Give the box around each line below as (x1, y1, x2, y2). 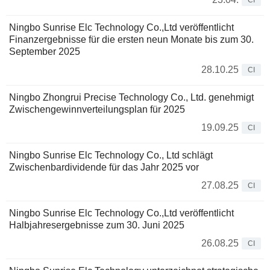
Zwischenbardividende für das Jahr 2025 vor (9, 162, 199, 173)
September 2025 (9, 46, 80, 57)
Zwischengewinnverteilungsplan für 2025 (9, 104, 185, 115)
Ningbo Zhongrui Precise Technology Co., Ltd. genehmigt (9, 92, 254, 103)
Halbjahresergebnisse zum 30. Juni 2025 (9, 220, 184, 231)
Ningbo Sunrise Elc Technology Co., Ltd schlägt (9, 150, 213, 161)
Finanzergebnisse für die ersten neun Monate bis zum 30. (9, 34, 254, 45)
